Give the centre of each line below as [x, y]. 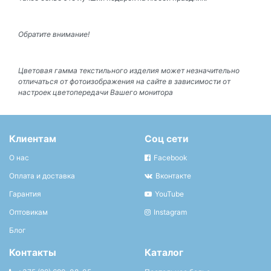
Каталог [164, 253]
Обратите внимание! [54, 34]
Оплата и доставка [42, 176]
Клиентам [33, 139]
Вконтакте [173, 176]
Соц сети [167, 139]
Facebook [170, 158]
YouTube [169, 194]
